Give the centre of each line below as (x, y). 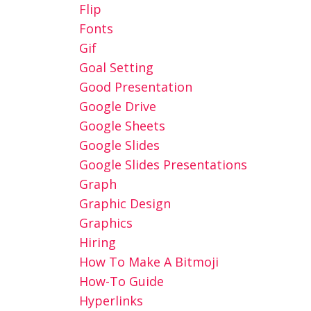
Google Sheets (122, 126)
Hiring (97, 242)
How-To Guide (121, 281)
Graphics (106, 223)
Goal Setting (116, 67)
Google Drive (117, 106)
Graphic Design (125, 203)
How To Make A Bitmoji (149, 262)
